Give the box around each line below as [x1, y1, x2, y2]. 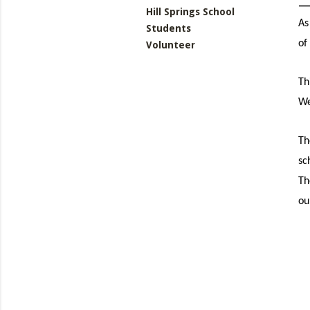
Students [146, 22, 191, 34]
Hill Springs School [146, 6, 235, 17]
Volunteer [146, 39, 195, 51]
